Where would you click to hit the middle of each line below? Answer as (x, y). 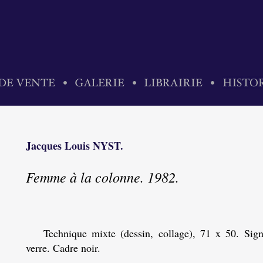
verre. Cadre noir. (63, 248)
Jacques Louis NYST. (75, 146)
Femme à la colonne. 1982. (102, 177)
